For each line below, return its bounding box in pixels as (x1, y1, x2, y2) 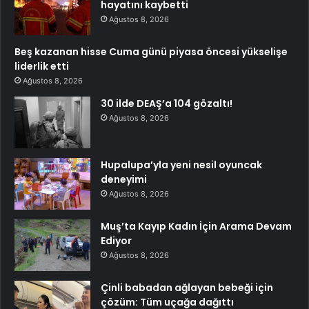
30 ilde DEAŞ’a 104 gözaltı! (101, 96, 232, 110)
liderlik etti (14, 59, 69, 73)
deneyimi (101, 172, 147, 186)
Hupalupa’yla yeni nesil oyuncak (101, 157, 262, 172)
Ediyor (101, 233, 132, 248)
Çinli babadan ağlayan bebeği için (101, 280, 273, 295)
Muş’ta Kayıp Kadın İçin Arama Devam (101, 219, 292, 233)
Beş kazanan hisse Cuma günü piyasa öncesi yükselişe (14, 44, 288, 59)
